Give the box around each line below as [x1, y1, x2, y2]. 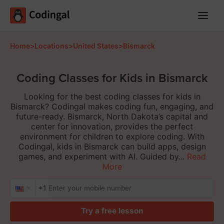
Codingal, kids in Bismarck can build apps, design [18, 141, 206, 152]
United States [73, 41, 118, 50]
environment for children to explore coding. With [19, 131, 204, 142]
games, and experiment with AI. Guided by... [18, 151, 184, 162]
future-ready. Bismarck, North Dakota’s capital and [16, 111, 208, 122]
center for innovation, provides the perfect [31, 121, 193, 132]
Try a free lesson [80, 206, 143, 216]
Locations [34, 41, 68, 50]
